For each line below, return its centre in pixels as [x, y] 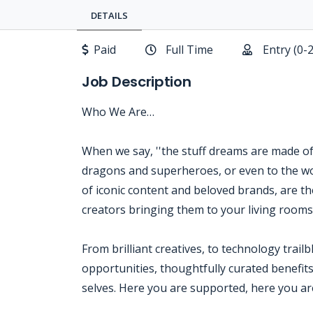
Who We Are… [118, 112]
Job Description [137, 82]
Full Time [189, 50]
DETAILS [109, 15]
